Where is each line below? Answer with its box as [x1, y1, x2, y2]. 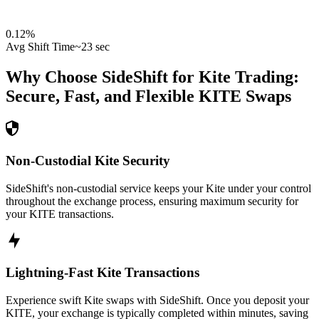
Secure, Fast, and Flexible [6, 87, 194, 106]
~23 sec [75, 41, 110, 53]
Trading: [231, 68, 299, 87]
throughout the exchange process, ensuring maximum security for [6, 194, 298, 207]
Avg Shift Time [6, 41, 75, 53]
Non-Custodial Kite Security [6, 152, 170, 168]
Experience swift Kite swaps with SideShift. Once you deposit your [6, 293, 309, 306]
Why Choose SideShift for [6, 68, 199, 87]
